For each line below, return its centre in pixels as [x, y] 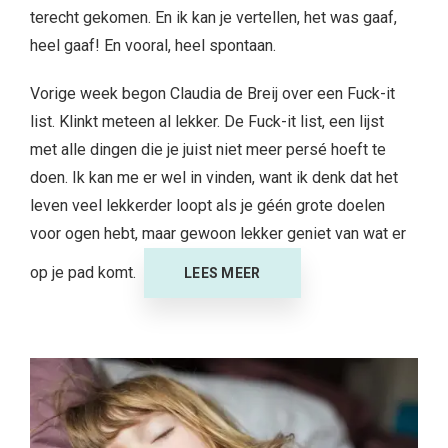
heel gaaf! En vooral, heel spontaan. [153, 45]
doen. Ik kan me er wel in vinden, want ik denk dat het [214, 177]
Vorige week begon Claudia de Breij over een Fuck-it [212, 93]
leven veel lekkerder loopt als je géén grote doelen [207, 205]
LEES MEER [222, 272]
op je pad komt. [87, 272]
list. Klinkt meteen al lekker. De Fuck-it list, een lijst [207, 121]
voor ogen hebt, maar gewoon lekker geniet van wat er [218, 233]
